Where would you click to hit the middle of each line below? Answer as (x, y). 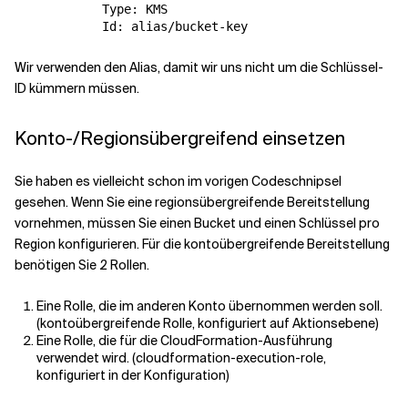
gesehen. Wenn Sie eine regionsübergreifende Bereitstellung (192, 202)
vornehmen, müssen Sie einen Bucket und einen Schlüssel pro (197, 223)
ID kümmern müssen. (77, 88)
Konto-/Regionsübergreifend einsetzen (180, 138)
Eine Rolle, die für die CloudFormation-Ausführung (184, 341)
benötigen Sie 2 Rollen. (82, 265)
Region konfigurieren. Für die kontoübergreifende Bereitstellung (202, 244)
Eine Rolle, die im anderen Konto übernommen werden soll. (209, 306)
